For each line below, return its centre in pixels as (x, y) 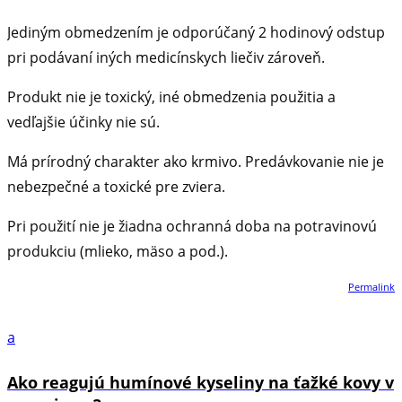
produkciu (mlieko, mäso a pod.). (118, 252)
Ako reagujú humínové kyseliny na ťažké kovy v (201, 383)
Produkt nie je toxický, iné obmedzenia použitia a (171, 97)
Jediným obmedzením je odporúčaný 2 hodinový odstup (196, 33)
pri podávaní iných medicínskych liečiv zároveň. (166, 58)
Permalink (371, 287)
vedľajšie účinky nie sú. (83, 122)
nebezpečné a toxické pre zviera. (116, 187)
